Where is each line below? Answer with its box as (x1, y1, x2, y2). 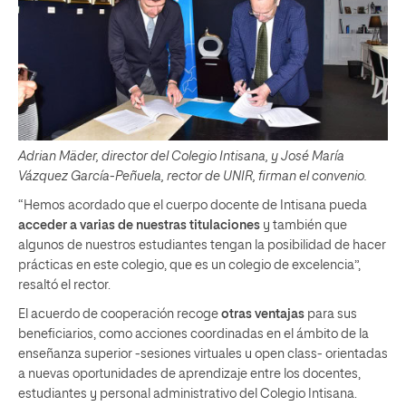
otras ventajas (221, 308, 304, 321)
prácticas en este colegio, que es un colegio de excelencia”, (18, 259, 361, 272)
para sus (304, 308, 357, 321)
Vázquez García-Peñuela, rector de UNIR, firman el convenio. (18, 170, 367, 183)
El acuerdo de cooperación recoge (18, 308, 221, 321)
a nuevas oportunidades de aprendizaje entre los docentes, (18, 368, 361, 381)
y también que (263, 219, 347, 232)
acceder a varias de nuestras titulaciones (18, 219, 263, 232)
